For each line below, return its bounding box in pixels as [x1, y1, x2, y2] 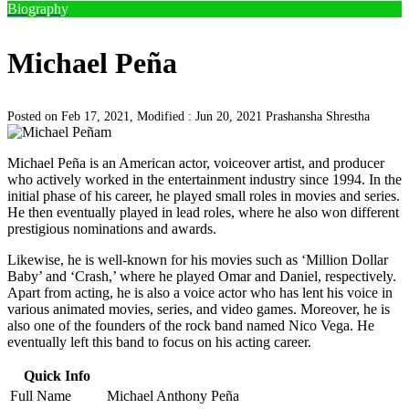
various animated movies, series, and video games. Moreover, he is [7, 301, 390, 317]
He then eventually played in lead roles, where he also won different [7, 204, 399, 220]
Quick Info [23, 368, 90, 383]
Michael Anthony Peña [107, 388, 239, 404]
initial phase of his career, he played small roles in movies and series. [7, 188, 400, 204]
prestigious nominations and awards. [7, 221, 216, 236]
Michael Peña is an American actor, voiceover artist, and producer [7, 155, 384, 171]
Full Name [10, 388, 71, 404]
